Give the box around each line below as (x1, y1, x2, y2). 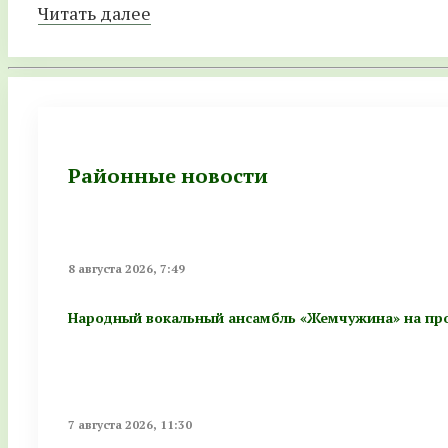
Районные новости (68, 162, 268, 190)
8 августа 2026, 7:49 (68, 260, 185, 276)
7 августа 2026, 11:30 (68, 416, 192, 432)
